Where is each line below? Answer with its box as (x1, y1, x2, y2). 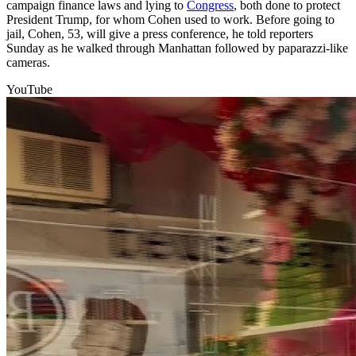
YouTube (6, 82, 52, 96)
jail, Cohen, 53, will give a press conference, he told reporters (6, 26, 313, 41)
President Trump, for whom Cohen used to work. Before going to (6, 12, 335, 26)
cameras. (6, 55, 50, 69)
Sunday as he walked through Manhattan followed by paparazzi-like (6, 41, 348, 55)
